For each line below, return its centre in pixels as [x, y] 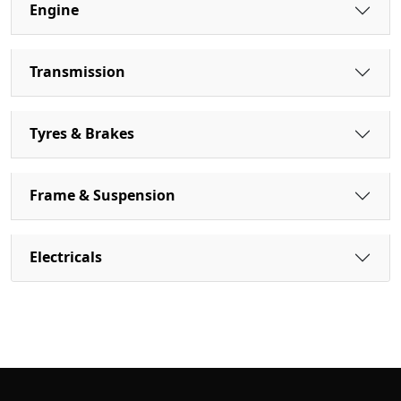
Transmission [77, 72]
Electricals [66, 257]
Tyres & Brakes [82, 134]
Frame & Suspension [102, 196]
